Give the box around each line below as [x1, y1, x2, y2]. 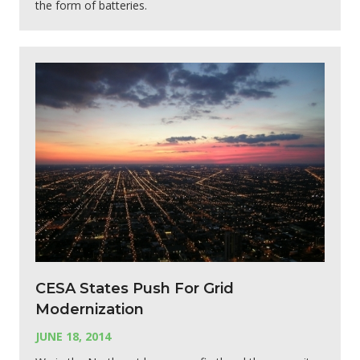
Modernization [35, 300, 144, 318]
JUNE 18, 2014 [35, 328, 111, 344]
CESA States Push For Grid [35, 279, 234, 297]
